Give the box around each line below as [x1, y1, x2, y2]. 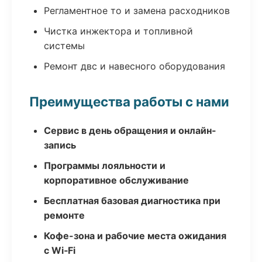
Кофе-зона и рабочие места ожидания [44, 230, 226, 242]
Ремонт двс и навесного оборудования [44, 60, 225, 72]
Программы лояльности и [44, 160, 166, 171]
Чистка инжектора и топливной [44, 25, 193, 37]
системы [44, 40, 85, 51]
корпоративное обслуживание [44, 174, 189, 186]
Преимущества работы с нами [29, 94, 229, 109]
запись [44, 139, 76, 151]
